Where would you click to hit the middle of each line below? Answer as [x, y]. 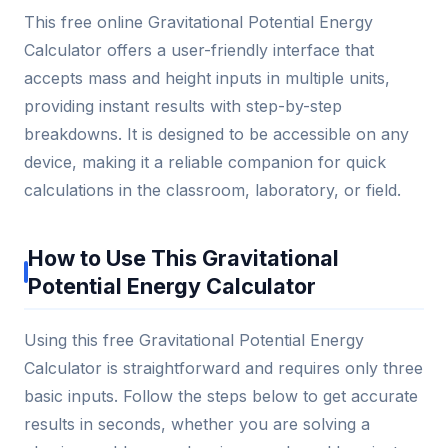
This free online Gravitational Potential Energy [198, 21]
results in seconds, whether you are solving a [197, 423]
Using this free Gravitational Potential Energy [194, 339]
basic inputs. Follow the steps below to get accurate [221, 395]
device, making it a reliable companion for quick [205, 161]
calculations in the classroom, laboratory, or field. [212, 189]
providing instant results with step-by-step [183, 105]
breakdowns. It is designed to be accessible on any [216, 133]
